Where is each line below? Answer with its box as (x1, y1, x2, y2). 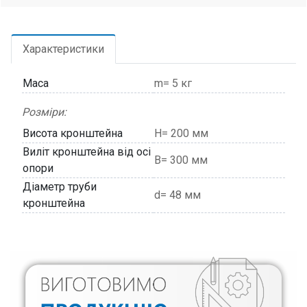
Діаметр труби (23, 180, 97, 193)
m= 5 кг (154, 77, 192, 90)
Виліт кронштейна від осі (23, 145, 151, 158)
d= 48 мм (154, 188, 201, 201)
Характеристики (23, 42, 104, 56)
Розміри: (22, 106, 66, 119)
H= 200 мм (154, 127, 208, 140)
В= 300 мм (154, 153, 208, 167)
